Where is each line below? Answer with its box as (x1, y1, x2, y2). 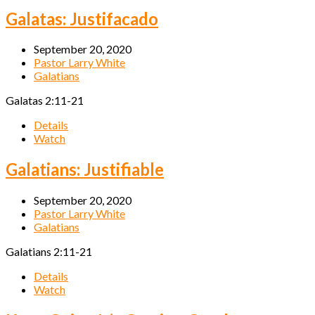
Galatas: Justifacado (6, 8, 158, 29)
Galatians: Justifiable (6, 159, 164, 180)
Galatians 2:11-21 (6, 245, 92, 259)
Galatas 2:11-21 (6, 94, 84, 108)
